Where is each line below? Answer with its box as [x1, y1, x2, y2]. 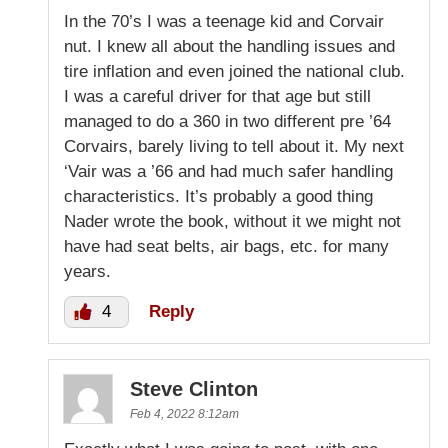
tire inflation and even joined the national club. [64, 61, 405, 81]
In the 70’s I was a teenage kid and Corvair [64, 11, 384, 31]
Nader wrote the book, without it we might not [64, 211, 401, 231]
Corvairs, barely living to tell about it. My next [64, 136, 404, 156]
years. [64, 261, 111, 281]
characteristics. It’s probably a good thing [64, 186, 373, 206]
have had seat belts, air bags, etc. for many [64, 236, 389, 256]
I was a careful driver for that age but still [64, 86, 371, 106]
